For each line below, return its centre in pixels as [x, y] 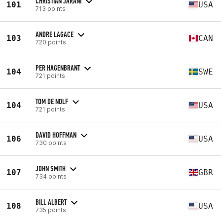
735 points [51, 210]
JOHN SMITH [51, 168]
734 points [51, 176]
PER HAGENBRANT [58, 68]
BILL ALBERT [51, 202]
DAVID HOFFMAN [56, 135]
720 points [51, 42]
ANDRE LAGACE [55, 34]
